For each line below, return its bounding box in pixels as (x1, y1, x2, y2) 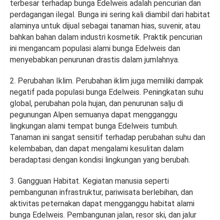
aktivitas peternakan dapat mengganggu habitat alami (10, 199, 194, 209)
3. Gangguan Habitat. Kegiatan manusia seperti (10, 176, 169, 186)
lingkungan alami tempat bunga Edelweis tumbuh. (10, 121, 178, 131)
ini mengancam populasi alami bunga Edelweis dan (10, 44, 180, 54)
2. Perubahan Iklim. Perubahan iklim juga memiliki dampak (10, 76, 203, 86)
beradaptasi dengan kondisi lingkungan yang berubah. (10, 155, 190, 165)
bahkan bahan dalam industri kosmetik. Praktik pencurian (10, 32, 202, 42)
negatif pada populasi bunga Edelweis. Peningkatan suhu (10, 87, 203, 97)
